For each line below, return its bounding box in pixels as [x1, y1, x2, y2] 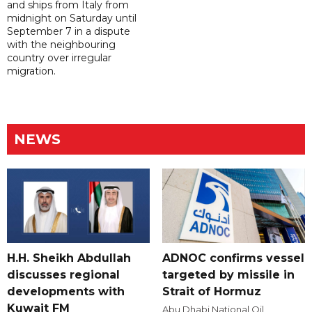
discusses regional [7, 268, 120, 282]
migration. [7, 65, 56, 78]
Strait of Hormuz [162, 285, 261, 299]
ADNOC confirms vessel [162, 251, 304, 265]
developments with [7, 285, 125, 299]
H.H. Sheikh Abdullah [7, 251, 131, 265]
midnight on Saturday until [7, 12, 136, 25]
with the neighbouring [7, 38, 116, 52]
